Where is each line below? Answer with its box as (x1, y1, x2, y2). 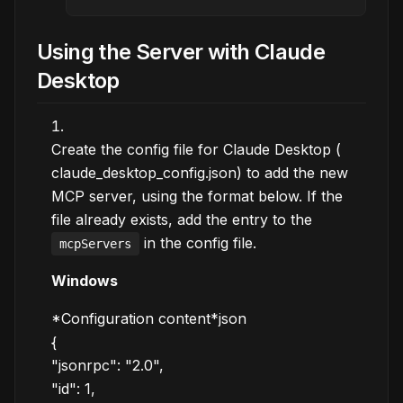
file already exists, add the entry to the (51, 210, 312, 228)
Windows (51, 272, 118, 290)
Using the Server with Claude (37, 39, 326, 65)
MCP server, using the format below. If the (51, 187, 343, 205)
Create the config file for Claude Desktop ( (51, 140, 341, 158)
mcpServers (59, 237, 131, 251)
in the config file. (139, 234, 256, 252)
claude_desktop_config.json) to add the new (51, 164, 348, 182)
